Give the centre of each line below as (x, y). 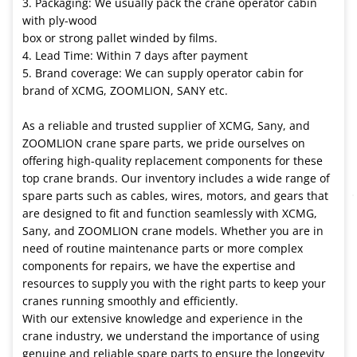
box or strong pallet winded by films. (120, 37)
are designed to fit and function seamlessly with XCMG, (170, 213)
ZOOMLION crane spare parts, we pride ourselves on (164, 143)
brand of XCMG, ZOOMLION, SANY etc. (125, 90)
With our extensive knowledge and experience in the (163, 318)
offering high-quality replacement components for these (173, 160)
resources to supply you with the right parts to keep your (174, 283)
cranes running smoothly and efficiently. (130, 300)
